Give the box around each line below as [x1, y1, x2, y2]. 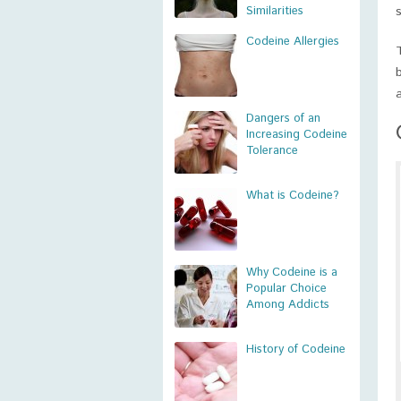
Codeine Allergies [246, 33, 339, 50]
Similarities [246, 3, 303, 20]
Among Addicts [246, 296, 329, 313]
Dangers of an [246, 110, 320, 127]
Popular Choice [246, 280, 327, 297]
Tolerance [246, 142, 298, 159]
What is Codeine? [246, 187, 339, 204]
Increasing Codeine [246, 126, 347, 143]
